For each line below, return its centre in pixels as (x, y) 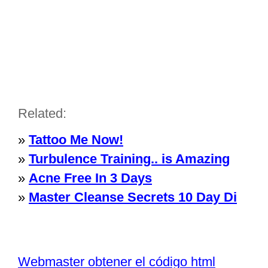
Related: (42, 113)
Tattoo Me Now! (76, 140)
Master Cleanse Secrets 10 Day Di (133, 197)
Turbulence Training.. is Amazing (129, 159)
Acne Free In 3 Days (90, 178)
